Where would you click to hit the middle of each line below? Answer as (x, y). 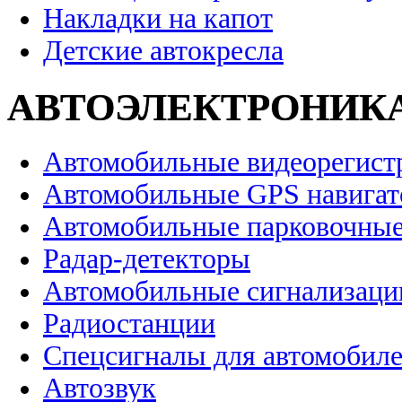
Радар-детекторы (147, 259)
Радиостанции (129, 324)
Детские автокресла (163, 50)
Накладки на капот (158, 18)
